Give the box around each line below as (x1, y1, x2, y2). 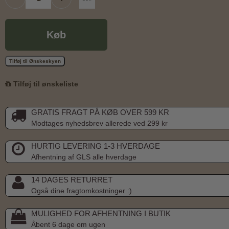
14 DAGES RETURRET (31, 175, 112, 184)
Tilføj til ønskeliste (11, 79, 78, 88)
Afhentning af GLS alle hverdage (31, 152, 136, 161)
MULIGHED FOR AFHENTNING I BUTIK (31, 209, 171, 218)
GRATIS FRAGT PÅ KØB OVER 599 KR (31, 107, 169, 117)
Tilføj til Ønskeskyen (9, 58, 61, 64)
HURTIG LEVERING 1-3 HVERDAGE (31, 141, 160, 150)
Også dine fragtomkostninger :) (31, 186, 132, 195)
